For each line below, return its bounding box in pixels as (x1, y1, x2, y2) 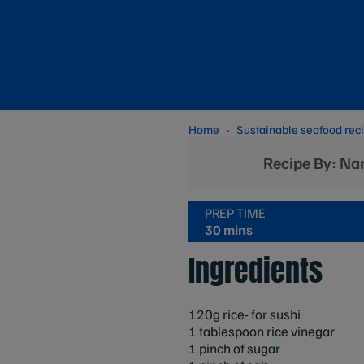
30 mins (205, 220, 253, 238)
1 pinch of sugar (188, 339, 280, 357)
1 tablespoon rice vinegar (188, 322, 335, 340)
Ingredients (188, 248, 323, 292)
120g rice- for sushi (188, 305, 301, 323)
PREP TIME (205, 204, 266, 221)
